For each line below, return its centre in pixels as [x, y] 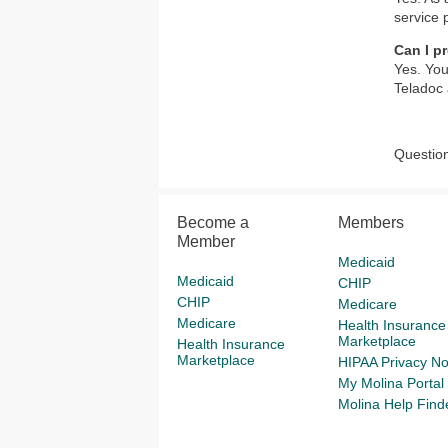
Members [370, 222]
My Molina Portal [390, 383]
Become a [213, 222]
